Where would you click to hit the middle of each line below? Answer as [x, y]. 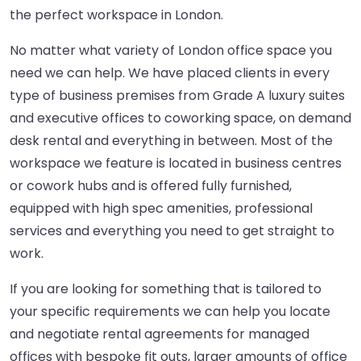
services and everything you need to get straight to [172, 231]
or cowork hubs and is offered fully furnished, [151, 186]
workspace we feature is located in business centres [176, 164]
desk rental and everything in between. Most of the [171, 141]
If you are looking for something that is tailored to [166, 289]
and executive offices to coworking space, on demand [180, 118]
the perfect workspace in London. [116, 15]
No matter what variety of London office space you [171, 51]
